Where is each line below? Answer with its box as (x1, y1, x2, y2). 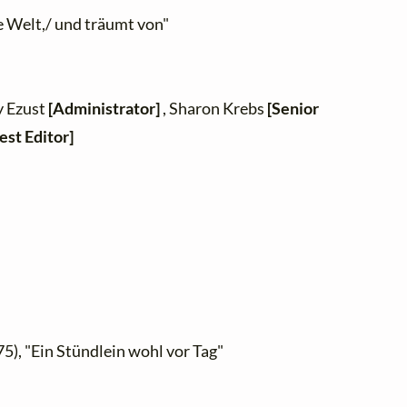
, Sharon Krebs (160, 98, 268, 118)
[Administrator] (48, 98, 161, 118)
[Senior (267, 98, 320, 118)
